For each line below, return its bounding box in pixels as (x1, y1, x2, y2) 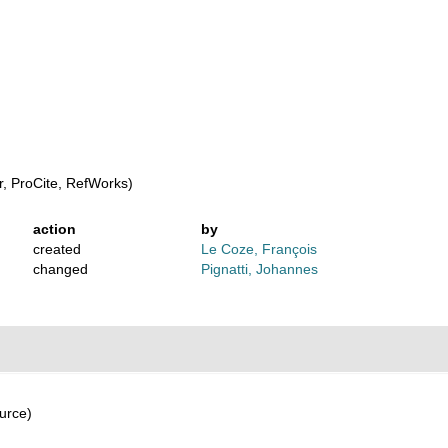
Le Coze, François (200, 241, 317, 257)
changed (33, 261, 89, 277)
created (33, 241, 82, 257)
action (33, 221, 77, 237)
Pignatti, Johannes (200, 261, 318, 277)
